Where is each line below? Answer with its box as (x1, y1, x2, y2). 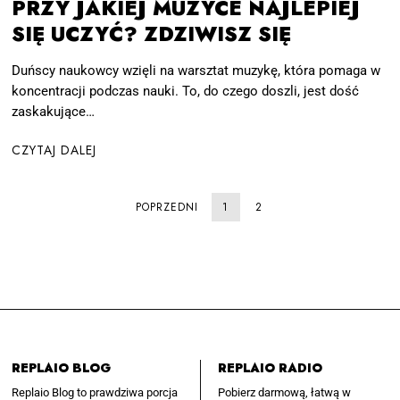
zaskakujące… (12, 104, 96, 121)
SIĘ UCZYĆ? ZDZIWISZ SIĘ (12, 19, 292, 49)
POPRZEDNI (135, 198, 198, 215)
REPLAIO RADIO (217, 358, 322, 377)
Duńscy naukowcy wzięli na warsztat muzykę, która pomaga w (12, 62, 381, 79)
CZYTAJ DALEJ (12, 140, 97, 159)
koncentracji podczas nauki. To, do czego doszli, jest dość (12, 83, 360, 100)
